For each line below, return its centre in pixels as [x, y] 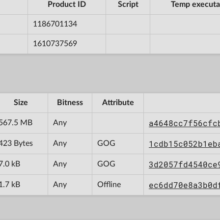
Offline [109, 184]
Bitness [70, 102]
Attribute [118, 102]
